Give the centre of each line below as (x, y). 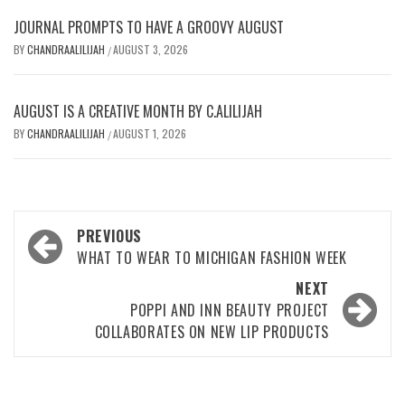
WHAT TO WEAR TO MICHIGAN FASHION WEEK (212, 257)
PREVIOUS (110, 235)
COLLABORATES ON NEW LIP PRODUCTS (212, 331)
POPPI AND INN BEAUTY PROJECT (230, 310)
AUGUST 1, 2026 (150, 133)
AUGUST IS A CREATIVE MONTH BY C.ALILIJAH (138, 111)
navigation (75, 264)
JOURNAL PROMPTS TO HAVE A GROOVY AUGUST (149, 27)
